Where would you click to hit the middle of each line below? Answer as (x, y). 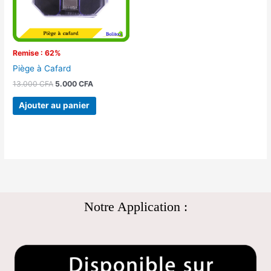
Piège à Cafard (42, 68)
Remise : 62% (37, 53)
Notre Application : (135, 206)
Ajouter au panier (54, 106)
